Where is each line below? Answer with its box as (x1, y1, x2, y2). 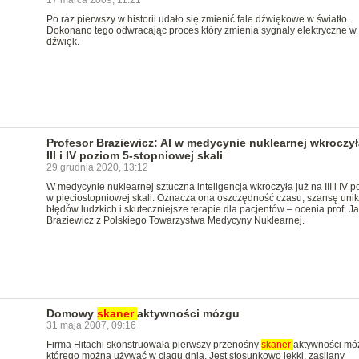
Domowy (46, 307, 97, 320)
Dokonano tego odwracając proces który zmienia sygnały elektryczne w (46, 25, 357, 36)
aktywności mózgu (136, 307, 240, 320)
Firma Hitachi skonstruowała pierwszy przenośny (46, 339, 261, 350)
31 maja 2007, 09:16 (46, 320, 136, 331)
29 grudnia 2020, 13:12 (46, 162, 148, 173)
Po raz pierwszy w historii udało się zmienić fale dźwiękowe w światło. (46, 14, 349, 25)
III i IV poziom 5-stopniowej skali (46, 149, 223, 162)
